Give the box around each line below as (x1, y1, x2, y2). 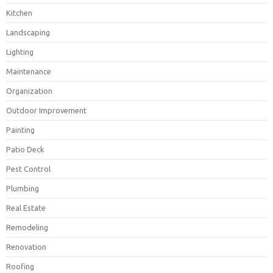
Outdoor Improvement (6, 105, 87, 115)
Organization (6, 86, 52, 95)
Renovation (6, 242, 46, 251)
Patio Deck (6, 144, 44, 154)
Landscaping (6, 27, 50, 37)
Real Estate (6, 203, 46, 212)
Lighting (6, 47, 34, 56)
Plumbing (6, 183, 39, 193)
